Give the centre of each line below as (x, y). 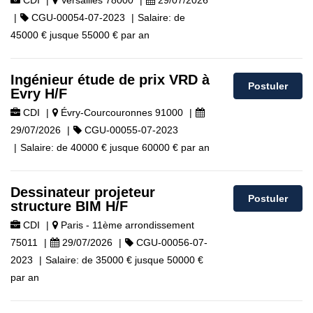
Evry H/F (39, 94)
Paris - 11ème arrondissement (126, 225)
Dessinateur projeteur (83, 192)
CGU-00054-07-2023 (77, 17)
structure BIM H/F (69, 206)
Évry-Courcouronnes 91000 (121, 112)
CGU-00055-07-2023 (130, 130)
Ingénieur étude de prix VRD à (110, 80)
